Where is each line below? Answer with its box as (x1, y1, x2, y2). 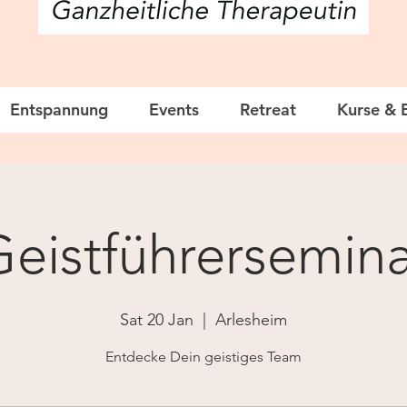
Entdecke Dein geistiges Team (105, 348, 302, 365)
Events (149, 99, 199, 120)
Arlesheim (215, 310, 287, 330)
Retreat (240, 99, 296, 120)
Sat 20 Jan (120, 310, 194, 330)
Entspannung (10, 99, 108, 120)
